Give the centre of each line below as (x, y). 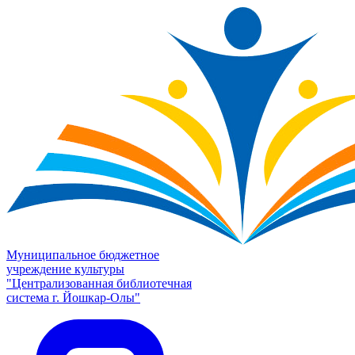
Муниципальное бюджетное (83, 255)
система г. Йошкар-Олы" (73, 298)
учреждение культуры (65, 269)
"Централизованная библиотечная (99, 283)
